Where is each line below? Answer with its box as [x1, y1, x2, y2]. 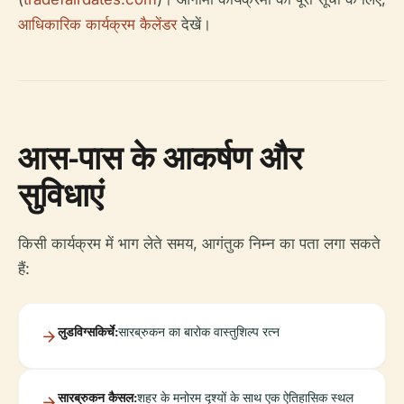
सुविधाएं [18, 171, 104, 216]
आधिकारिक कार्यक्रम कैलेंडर [18, 14, 177, 33]
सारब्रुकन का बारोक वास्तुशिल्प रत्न [118, 323, 280, 339]
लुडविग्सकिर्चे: [58, 323, 118, 339]
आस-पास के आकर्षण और [18, 134, 303, 179]
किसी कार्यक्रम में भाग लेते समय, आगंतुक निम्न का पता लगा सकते [18, 234, 381, 252]
